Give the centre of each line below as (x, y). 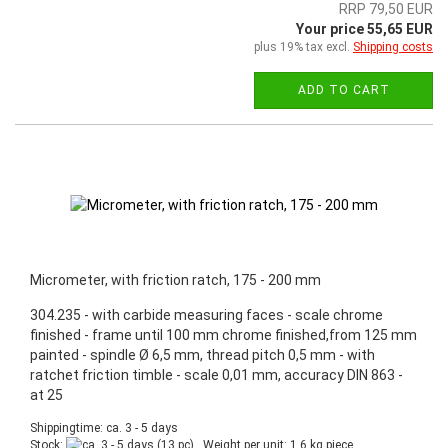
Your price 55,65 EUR (364, 28)
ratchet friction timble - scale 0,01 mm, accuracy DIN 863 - (216, 374)
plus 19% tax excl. (303, 46)
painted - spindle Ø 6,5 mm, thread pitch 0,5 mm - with (202, 354)
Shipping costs (393, 46)
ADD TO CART (343, 89)
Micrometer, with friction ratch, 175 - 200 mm (175, 279)
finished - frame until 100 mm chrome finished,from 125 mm (223, 334)
